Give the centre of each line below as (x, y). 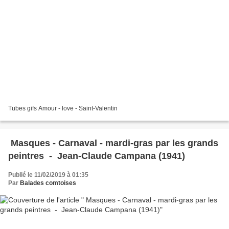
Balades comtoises (48, 183)
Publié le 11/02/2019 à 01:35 (48, 175)
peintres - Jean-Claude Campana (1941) (97, 156)
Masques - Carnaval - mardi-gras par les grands (113, 143)
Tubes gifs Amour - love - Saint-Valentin (63, 109)
